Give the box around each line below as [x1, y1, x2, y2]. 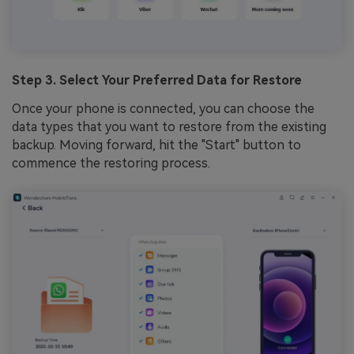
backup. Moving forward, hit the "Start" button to [12, 137, 301, 153]
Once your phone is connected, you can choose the [12, 100, 314, 116]
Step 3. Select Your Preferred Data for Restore [12, 72, 302, 88]
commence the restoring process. [12, 155, 210, 171]
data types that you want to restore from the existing [12, 119, 326, 134]
